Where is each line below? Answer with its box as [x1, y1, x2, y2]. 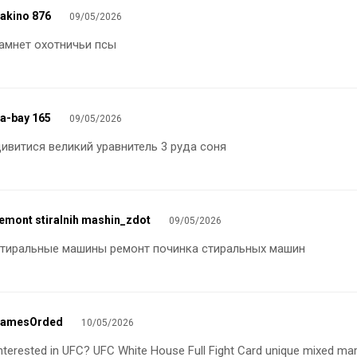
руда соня [171, 139, 226, 155]
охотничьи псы [34, 37, 116, 53]
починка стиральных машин [153, 241, 305, 257]
